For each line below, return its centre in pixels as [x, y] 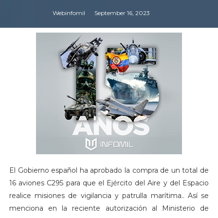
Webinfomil [69, 13]
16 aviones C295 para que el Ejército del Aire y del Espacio [109, 183]
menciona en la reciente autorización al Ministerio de [109, 208]
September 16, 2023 [122, 13]
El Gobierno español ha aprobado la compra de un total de [109, 170]
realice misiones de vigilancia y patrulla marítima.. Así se [109, 195]
